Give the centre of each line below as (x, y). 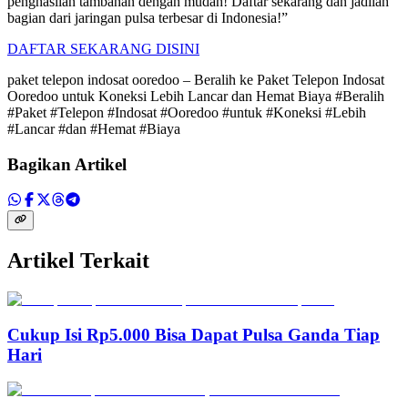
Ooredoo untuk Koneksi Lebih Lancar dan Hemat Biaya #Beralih (196, 97)
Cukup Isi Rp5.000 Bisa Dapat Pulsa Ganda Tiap (194, 334)
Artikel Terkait (78, 260)
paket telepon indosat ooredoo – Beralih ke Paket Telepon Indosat (196, 80)
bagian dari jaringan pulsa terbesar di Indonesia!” (148, 18)
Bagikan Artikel (67, 165)
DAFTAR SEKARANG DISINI (103, 49)
